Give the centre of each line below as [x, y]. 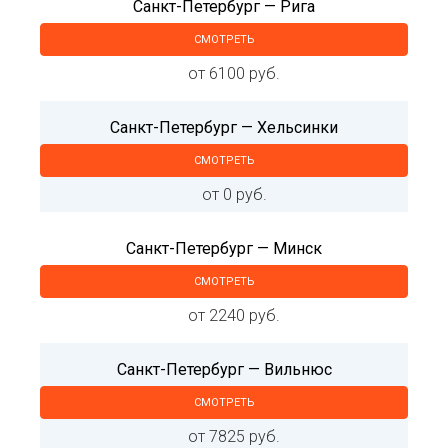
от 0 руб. [234, 195]
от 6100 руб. [234, 74]
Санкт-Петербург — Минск [224, 249]
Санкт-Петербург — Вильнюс [224, 370]
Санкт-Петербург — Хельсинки [224, 128]
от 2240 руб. [234, 316]
